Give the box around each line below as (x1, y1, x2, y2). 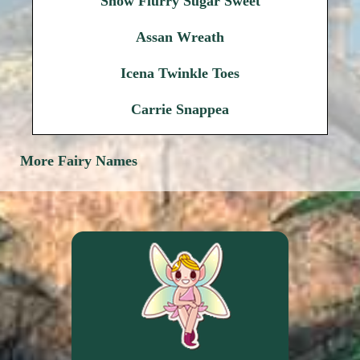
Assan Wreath (136, 29, 224, 45)
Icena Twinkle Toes (121, 65, 239, 81)
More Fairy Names (20, 153, 137, 169)
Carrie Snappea (131, 101, 229, 117)
